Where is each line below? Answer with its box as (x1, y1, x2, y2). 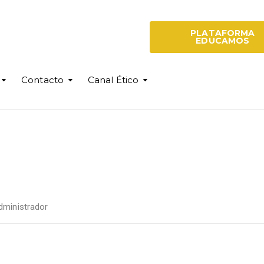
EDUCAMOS (196, 35, 250, 46)
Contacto (21, 74, 64, 85)
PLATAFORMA (190, 27, 255, 38)
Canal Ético (87, 74, 139, 85)
